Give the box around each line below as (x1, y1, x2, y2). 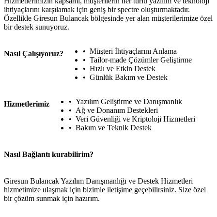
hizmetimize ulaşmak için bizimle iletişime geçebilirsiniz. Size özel (4, 186, 206, 194)
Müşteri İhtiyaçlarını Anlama (90, 46, 177, 55)
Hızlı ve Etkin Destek (90, 64, 155, 73)
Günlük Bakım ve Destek (90, 73, 168, 81)
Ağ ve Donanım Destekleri (76, 106, 158, 114)
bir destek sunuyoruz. (4, 22, 69, 31)
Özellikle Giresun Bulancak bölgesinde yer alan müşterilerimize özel (4, 14, 213, 22)
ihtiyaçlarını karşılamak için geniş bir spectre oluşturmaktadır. (4, 5, 190, 14)
